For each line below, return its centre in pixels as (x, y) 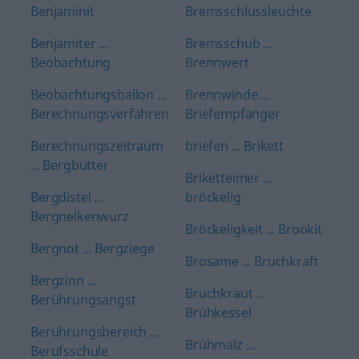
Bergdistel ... (67, 197)
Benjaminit (63, 11)
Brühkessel (218, 313)
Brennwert (217, 63)
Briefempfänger (233, 114)
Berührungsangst (83, 300)
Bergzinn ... (64, 280)
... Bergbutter (70, 165)
